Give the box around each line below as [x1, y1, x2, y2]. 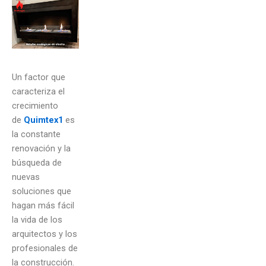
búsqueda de [12, 157, 62, 168]
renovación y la [12, 142, 71, 154]
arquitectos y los [12, 228, 77, 239]
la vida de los [12, 214, 62, 225]
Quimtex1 [24, 114, 63, 125]
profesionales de [12, 242, 78, 254]
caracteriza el [12, 85, 65, 97]
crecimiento [12, 100, 58, 111]
